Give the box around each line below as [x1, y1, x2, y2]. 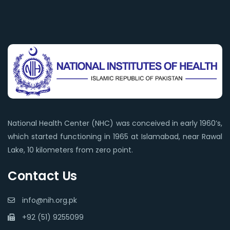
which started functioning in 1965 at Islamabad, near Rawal [8, 131, 222, 142]
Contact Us [8, 167, 77, 184]
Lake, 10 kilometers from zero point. [8, 144, 133, 155]
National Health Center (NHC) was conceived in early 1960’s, [8, 118, 222, 128]
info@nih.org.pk [22, 195, 77, 205]
